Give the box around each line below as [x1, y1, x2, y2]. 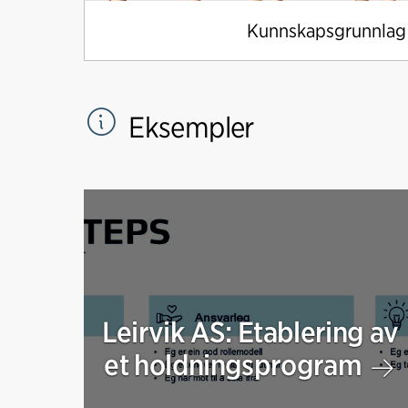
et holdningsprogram [104, 347, 368, 383]
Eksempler [123, 108, 254, 145]
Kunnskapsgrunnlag [246, 18, 406, 42]
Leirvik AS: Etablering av [101, 314, 399, 351]
